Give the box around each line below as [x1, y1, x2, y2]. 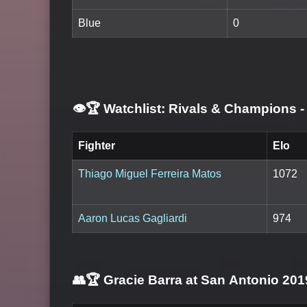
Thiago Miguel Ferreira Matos [78, 167, 221, 180]
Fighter [78, 139, 115, 151]
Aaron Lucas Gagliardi [78, 212, 187, 224]
